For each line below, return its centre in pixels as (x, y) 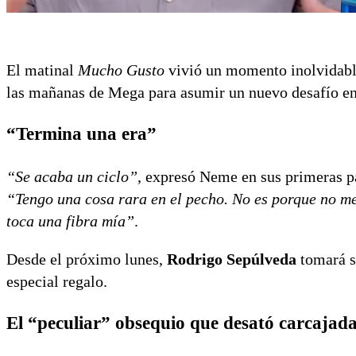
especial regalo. (57, 282)
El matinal (42, 70)
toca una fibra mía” (70, 221)
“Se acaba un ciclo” (72, 177)
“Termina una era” (81, 134)
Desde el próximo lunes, (87, 259)
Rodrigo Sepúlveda (232, 259)
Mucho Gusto (121, 70)
